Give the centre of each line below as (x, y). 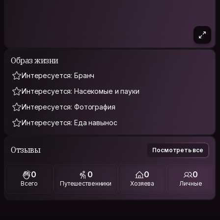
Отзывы (26, 150)
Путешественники (86, 184)
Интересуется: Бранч (58, 75)
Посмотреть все (178, 150)
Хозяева (142, 184)
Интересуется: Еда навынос (69, 122)
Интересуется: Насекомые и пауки (81, 91)
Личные (191, 184)
